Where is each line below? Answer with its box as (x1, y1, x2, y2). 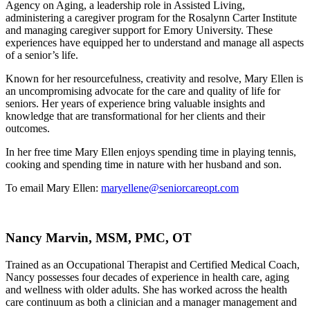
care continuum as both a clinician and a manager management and (6, 296, 297, 309)
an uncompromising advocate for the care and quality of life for (6, 84, 280, 97)
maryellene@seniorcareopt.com (101, 181, 239, 194)
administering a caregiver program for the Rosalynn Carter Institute (6, 11, 297, 24)
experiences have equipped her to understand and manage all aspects (6, 36, 304, 48)
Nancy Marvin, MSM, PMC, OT (6, 230, 192, 246)
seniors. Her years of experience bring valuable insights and (6, 97, 265, 109)
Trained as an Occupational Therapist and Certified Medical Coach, (6, 259, 300, 271)
